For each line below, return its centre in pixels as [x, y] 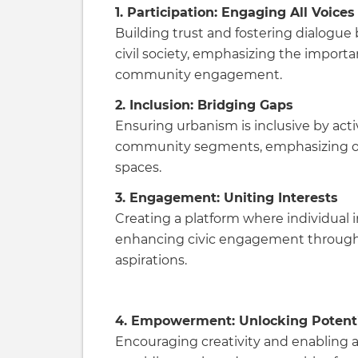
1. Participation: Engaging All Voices [235, 12]
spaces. [138, 167]
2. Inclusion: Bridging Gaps [204, 105]
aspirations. [151, 260]
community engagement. [199, 75]
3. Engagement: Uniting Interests [227, 198]
